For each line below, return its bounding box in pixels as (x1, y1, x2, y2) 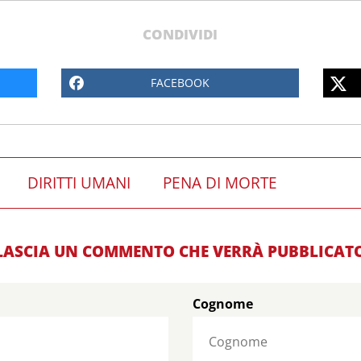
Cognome (192, 294, 253, 313)
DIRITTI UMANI (27, 172, 131, 193)
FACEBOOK (151, 74, 210, 90)
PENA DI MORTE (163, 172, 278, 193)
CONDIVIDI (143, 24, 218, 44)
